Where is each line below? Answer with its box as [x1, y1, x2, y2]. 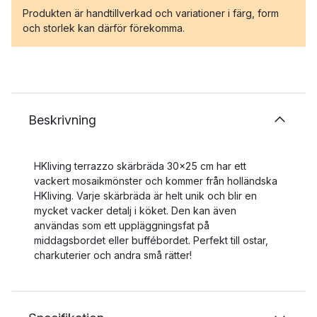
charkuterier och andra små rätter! [34, 249, 192, 261]
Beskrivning [28, 113, 96, 127]
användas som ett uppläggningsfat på [34, 219, 209, 231]
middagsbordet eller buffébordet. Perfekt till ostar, [34, 234, 268, 246]
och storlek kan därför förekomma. [23, 22, 185, 34]
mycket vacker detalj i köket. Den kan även [34, 204, 236, 217]
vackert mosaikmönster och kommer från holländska [34, 175, 277, 187]
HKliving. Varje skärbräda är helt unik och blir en [34, 190, 257, 202]
